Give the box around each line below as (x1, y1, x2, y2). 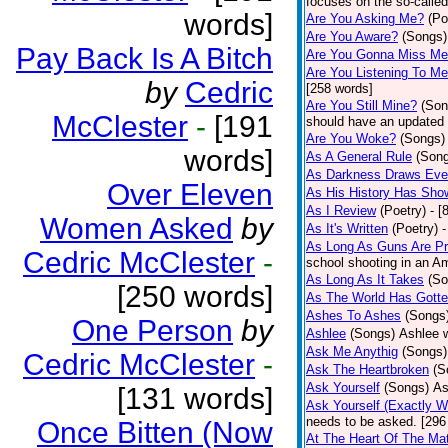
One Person (72, 314, 233, 347)
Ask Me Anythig (306, 344, 398, 359)
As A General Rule (306, 149, 412, 164)
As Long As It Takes (306, 272, 424, 287)
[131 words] (117, 382, 273, 415)
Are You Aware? (306, 29, 398, 44)
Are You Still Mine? (306, 98, 417, 113)
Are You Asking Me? (306, 11, 424, 26)
